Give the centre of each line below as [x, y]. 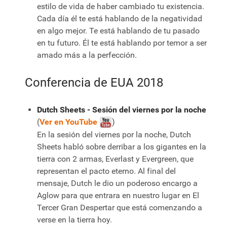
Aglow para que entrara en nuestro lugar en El [118, 196]
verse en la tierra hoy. [74, 220]
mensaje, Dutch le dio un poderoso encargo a [117, 183]
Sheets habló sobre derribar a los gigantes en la [122, 147]
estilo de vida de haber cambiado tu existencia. [121, 7]
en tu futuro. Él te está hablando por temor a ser [122, 43]
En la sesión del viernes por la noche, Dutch [114, 135]
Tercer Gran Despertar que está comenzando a [120, 208]
